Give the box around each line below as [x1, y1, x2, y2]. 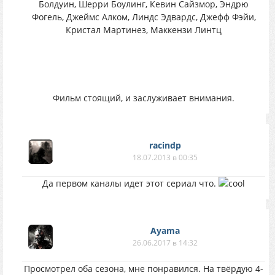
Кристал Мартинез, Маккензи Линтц [66, 24, 222, 36]
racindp [149, 139, 181, 151]
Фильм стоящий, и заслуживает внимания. [53, 92, 234, 104]
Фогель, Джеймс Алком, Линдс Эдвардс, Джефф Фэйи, [31, 11, 256, 23]
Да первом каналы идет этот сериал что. [42, 177, 219, 189]
